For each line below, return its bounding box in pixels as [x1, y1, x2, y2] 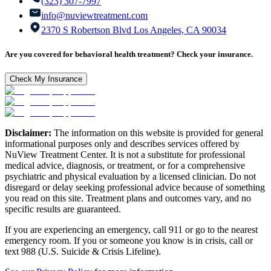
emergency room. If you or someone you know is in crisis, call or [5, 235, 253, 246]
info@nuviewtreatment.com [41, 10, 148, 21]
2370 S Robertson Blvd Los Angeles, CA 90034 [41, 25, 226, 36]
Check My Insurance [10, 74, 82, 83]
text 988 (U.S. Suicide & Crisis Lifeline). [5, 246, 161, 256]
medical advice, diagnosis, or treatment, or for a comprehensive [5, 160, 245, 171]
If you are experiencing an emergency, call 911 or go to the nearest [5, 224, 258, 235]
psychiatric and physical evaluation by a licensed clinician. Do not [5, 171, 256, 181]
